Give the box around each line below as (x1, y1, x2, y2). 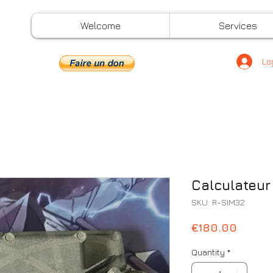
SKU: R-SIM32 (191, 196, 245, 207)
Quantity (191, 246, 225, 257)
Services (219, 20, 257, 31)
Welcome (80, 20, 121, 31)
